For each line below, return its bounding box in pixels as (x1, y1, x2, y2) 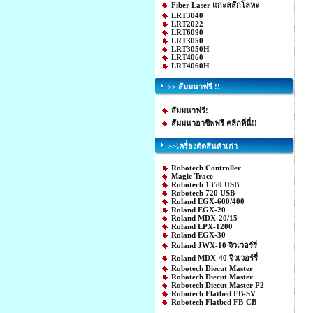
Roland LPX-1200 (171, 222, 233, 231)
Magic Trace (171, 172, 213, 180)
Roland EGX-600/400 (171, 197, 245, 205)
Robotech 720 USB (171, 189, 235, 197)
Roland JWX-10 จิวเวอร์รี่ (171, 241, 257, 249)
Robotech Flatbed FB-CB (171, 298, 256, 306)
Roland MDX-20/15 (171, 214, 238, 222)
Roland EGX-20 (171, 205, 226, 214)
